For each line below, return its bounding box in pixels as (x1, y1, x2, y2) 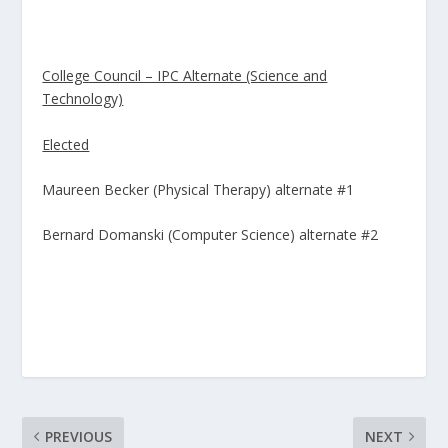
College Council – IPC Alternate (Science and (42, 66, 328, 86)
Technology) (42, 89, 124, 109)
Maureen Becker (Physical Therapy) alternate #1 (42, 180, 355, 200)
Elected (42, 134, 90, 154)
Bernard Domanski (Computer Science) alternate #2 (42, 225, 379, 245)
